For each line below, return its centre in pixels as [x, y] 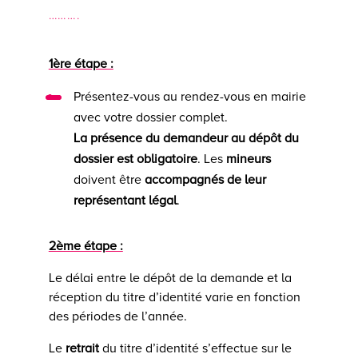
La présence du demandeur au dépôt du [186, 138]
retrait [82, 348]
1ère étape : [81, 64]
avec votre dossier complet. [150, 117]
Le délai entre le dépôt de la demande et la [170, 278]
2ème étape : [86, 246]
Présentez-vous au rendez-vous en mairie [189, 96]
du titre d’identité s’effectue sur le [195, 348]
